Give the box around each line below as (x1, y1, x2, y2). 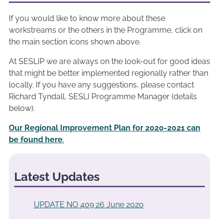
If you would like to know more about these (9, 13, 165, 23)
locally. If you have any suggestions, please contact (9, 80, 194, 89)
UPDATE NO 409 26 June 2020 (33, 200, 144, 210)
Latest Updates (14, 170, 100, 184)
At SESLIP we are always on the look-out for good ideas (9, 56, 210, 66)
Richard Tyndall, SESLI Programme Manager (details (9, 91, 197, 101)
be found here (9, 134, 63, 144)
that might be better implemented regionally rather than (9, 68, 208, 78)
